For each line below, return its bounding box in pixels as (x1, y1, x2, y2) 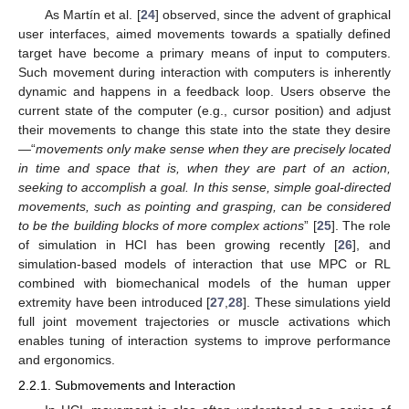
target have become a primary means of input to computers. (18, 46, 391, 61)
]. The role (330, 218, 392, 234)
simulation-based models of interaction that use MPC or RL (18, 257, 391, 272)
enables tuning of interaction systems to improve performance (18, 333, 391, 349)
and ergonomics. (18, 352, 115, 368)
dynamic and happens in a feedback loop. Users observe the (18, 84, 391, 100)
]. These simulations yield (243, 295, 392, 310)
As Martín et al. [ (44, 7, 141, 23)
